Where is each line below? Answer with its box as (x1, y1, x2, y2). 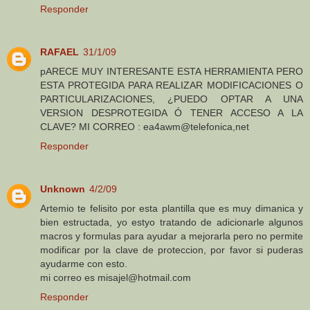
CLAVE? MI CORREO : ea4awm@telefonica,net (40, 121, 249, 133)
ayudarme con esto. (40, 258, 127, 270)
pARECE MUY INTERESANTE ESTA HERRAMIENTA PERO (40, 66, 303, 77)
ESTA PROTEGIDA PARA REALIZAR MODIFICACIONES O (40, 80, 303, 91)
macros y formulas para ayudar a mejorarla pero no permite (40, 230, 303, 242)
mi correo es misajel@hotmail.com (40, 272, 191, 284)
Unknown (40, 183, 85, 195)
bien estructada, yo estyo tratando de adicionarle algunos (40, 217, 303, 228)
